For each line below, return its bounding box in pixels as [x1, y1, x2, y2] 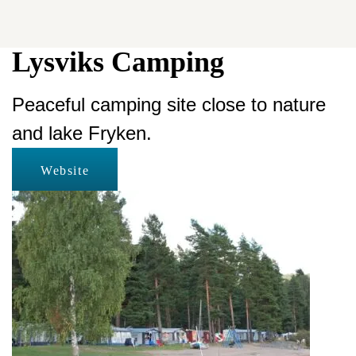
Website [41, 164, 90, 177]
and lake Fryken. [12, 122, 152, 144]
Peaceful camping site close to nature [12, 94, 326, 115]
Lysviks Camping [12, 46, 224, 78]
